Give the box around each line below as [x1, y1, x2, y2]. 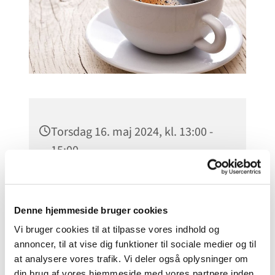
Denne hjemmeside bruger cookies [14, 204, 168, 215]
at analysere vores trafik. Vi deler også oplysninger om [14, 253, 249, 264]
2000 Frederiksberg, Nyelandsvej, [51, 193, 220, 211]
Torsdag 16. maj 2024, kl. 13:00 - [51, 123, 213, 141]
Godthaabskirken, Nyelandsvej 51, [51, 175, 225, 193]
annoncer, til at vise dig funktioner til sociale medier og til [14, 238, 256, 249]
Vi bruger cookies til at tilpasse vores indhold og [14, 223, 219, 234]
